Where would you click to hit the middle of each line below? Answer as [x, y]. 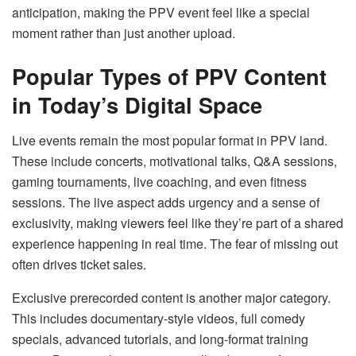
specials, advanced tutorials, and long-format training [160, 339]
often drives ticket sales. [79, 264]
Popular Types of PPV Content [169, 76]
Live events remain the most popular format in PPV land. [170, 140]
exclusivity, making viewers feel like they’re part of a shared [178, 222]
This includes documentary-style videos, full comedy [159, 318]
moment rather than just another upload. [124, 33]
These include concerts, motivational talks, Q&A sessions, [174, 161]
